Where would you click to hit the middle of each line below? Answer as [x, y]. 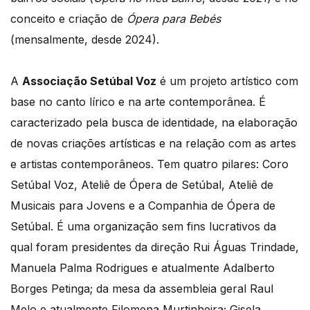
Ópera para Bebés [172, 19]
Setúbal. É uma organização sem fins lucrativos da [143, 227]
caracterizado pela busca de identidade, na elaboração [154, 123]
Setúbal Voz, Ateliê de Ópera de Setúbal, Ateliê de [142, 185]
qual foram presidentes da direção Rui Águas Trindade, [155, 247]
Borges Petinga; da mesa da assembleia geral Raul [142, 289]
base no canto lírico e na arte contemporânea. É [138, 102]
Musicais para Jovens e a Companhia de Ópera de [143, 206]
